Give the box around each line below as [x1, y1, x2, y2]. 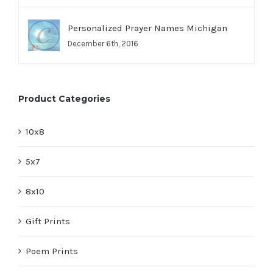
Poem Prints [26, 246, 78, 257]
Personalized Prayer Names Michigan [68, 23, 227, 34]
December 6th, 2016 [68, 39, 138, 49]
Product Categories [18, 93, 110, 105]
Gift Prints [26, 216, 70, 227]
